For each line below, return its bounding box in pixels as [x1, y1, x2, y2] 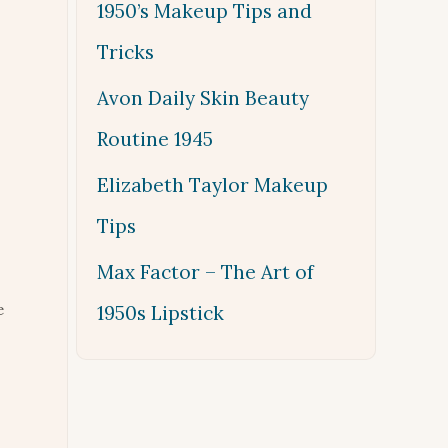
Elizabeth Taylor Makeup [97, 173, 328, 197]
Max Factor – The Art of [97, 260, 314, 284]
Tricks [97, 40, 154, 64]
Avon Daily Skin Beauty [97, 86, 309, 110]
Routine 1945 [97, 127, 213, 151]
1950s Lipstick [97, 301, 224, 325]
